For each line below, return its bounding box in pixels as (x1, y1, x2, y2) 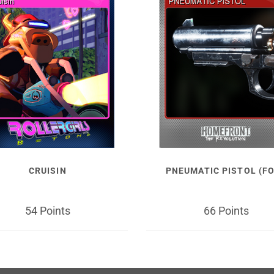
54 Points (24, 204, 70, 217)
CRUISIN (28, 166, 67, 176)
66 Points (204, 204, 250, 217)
